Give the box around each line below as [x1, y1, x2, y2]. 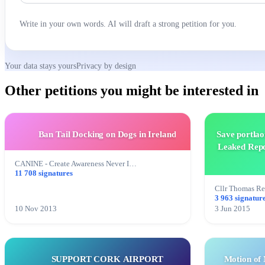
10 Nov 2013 [15, 205, 57, 214]
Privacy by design [76, 62, 136, 71]
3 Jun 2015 [215, 205, 250, 214]
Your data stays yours [5, 62, 76, 71]
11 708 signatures [15, 169, 73, 178]
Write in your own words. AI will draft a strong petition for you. [20, 19, 237, 28]
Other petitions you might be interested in [5, 83, 258, 99]
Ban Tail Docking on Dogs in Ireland [38, 130, 176, 140]
